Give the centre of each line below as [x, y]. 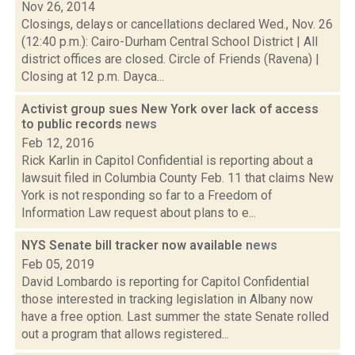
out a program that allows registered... [125, 334]
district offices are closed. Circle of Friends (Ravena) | [170, 59]
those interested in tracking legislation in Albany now [167, 299]
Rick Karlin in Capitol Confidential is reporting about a [167, 160]
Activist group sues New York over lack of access [170, 109]
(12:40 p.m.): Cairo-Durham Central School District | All [170, 42]
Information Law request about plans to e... [139, 213]
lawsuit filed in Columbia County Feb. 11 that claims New [177, 178]
